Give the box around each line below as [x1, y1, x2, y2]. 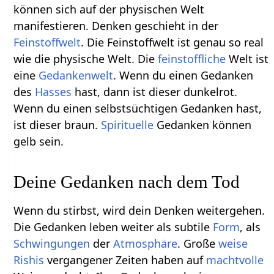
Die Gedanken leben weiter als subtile [13, 219, 213, 234]
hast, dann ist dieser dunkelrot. [72, 84, 238, 99]
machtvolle [206, 252, 264, 267]
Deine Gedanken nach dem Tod [13, 171, 240, 191]
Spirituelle [101, 117, 154, 132]
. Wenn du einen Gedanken [113, 67, 254, 83]
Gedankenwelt [39, 67, 114, 83]
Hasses [35, 84, 72, 99]
